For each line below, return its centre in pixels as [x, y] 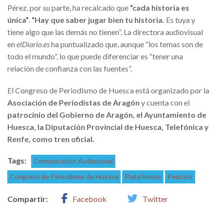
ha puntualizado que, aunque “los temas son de [127, 44]
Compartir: [27, 199]
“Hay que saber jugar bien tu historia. [98, 19]
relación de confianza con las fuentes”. [70, 68]
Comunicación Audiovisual [73, 161]
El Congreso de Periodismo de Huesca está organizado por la [108, 90]
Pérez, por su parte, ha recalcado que [69, 7]
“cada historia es [160, 7]
